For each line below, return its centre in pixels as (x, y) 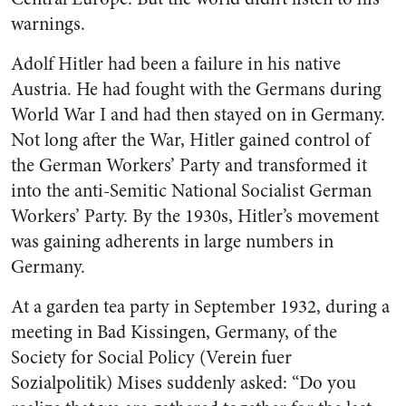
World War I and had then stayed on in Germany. (198, 115)
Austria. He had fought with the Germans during (196, 89)
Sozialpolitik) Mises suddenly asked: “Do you (184, 383)
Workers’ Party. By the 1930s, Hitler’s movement (195, 216)
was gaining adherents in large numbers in (172, 242)
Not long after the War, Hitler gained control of (190, 140)
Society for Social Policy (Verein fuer (151, 358)
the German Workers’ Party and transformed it (189, 165)
